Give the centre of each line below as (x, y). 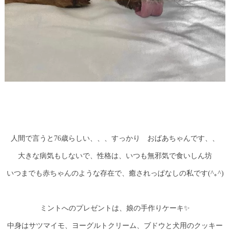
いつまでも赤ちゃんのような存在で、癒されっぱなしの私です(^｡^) (115, 174)
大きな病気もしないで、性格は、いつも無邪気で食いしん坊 (115, 156)
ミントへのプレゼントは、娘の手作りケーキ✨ (115, 208)
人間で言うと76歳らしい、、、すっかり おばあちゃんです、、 (115, 139)
